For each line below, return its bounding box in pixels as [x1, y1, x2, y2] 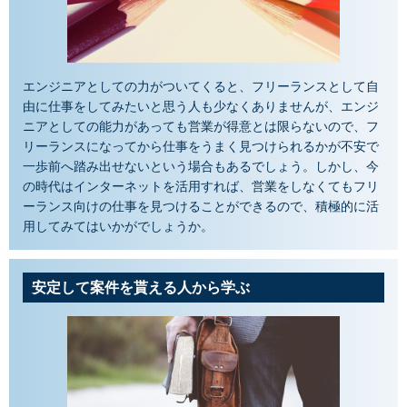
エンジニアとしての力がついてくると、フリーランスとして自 [23, 77, 379, 95]
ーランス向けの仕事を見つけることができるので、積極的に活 [23, 197, 379, 215]
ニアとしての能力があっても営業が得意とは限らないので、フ [23, 117, 379, 135]
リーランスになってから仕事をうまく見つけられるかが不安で [23, 137, 379, 155]
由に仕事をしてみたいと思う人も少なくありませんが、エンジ [23, 97, 379, 115]
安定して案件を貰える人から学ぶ [32, 277, 250, 298]
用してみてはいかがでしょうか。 [23, 217, 213, 235]
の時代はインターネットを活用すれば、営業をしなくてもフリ [23, 177, 379, 195]
